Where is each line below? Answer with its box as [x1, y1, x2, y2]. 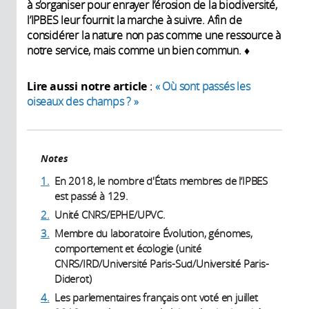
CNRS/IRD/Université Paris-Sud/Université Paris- [54, 256, 269, 270]
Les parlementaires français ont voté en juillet [54, 290, 258, 304]
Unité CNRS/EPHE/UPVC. [54, 207, 166, 221]
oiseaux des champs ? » [27, 93, 139, 109]
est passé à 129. [54, 188, 128, 203]
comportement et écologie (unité [54, 241, 201, 255]
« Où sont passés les [154, 78, 250, 94]
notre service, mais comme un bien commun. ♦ [27, 42, 250, 58]
